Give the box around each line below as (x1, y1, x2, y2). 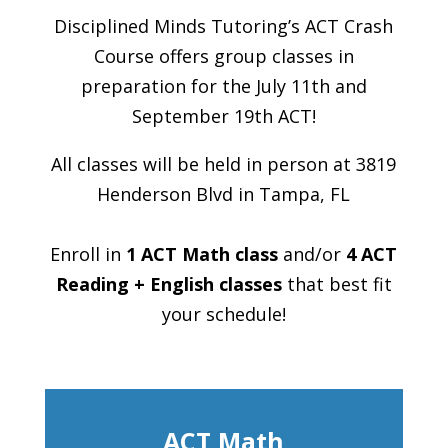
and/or (278, 242, 342, 266)
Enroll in (50, 242, 122, 266)
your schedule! (161, 302, 286, 326)
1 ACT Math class (121, 242, 279, 266)
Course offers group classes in (93, 44, 354, 68)
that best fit (281, 272, 392, 296)
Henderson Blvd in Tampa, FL (97, 182, 351, 206)
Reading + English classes (55, 272, 282, 296)
